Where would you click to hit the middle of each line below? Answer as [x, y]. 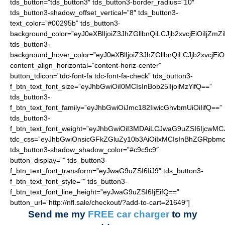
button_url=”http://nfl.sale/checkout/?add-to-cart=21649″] [100, 202]
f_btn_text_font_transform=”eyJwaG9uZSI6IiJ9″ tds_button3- [107, 171]
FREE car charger [128, 214]
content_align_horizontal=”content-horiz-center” [86, 65]
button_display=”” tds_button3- [59, 160]
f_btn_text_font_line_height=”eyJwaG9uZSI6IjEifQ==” [95, 192]
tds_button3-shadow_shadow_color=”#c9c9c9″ [84, 150]
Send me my [57, 214]
